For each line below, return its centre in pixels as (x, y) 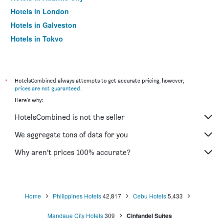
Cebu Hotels (149, 196)
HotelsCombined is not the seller (70, 117)
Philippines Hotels (77, 196)
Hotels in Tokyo (37, 39)
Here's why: (29, 100)
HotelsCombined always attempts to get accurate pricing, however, (99, 80)
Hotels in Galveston (44, 25)
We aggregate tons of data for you (71, 134)
